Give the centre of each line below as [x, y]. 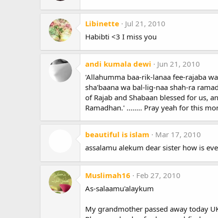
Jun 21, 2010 [179, 64]
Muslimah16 [108, 175]
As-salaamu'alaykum [119, 188]
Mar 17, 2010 [178, 135]
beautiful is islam [117, 135]
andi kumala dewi [118, 64]
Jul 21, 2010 [145, 23]
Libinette [102, 23]
